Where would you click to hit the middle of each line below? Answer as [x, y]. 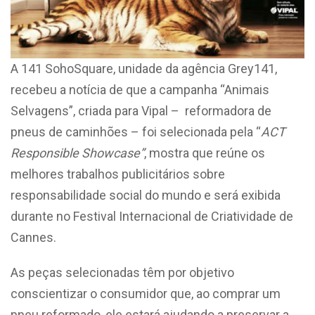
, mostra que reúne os [205, 153]
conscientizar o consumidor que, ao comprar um [146, 293]
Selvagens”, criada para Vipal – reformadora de [141, 110]
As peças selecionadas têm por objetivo [122, 272]
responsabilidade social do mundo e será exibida [146, 195]
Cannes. [33, 237]
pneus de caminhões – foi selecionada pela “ [136, 131]
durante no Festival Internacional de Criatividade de [152, 216]
